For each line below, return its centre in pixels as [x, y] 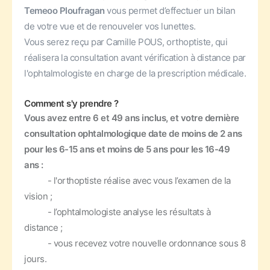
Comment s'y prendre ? [71, 103]
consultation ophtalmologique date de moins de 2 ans [133, 133]
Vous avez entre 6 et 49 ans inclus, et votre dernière [132, 118]
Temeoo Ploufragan [64, 11]
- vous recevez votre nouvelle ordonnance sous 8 [135, 243]
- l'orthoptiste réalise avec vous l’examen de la [127, 181]
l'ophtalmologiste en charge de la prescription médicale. [135, 73]
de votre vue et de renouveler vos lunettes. [110, 26]
